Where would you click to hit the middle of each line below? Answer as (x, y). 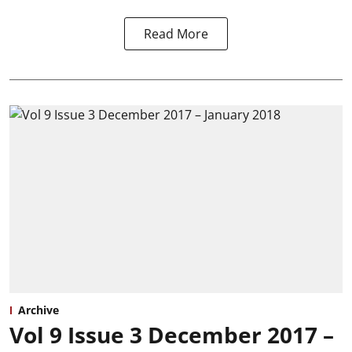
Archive (38, 310)
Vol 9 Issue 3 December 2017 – (172, 334)
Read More (176, 34)
